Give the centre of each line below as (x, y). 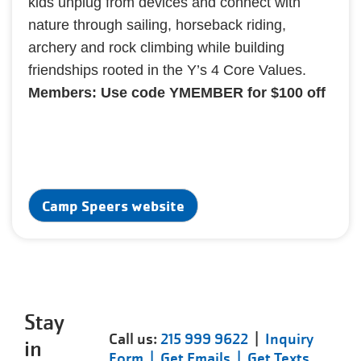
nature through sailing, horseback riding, (157, 25)
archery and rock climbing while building (156, 48)
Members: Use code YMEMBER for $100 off (177, 93)
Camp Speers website (113, 205)
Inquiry (289, 339)
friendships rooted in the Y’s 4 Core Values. (167, 71)
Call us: (134, 339)
